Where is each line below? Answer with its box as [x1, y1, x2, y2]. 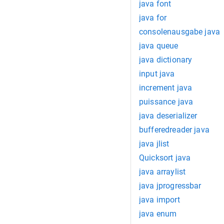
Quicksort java [139, 153, 191, 162]
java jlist [139, 139, 169, 148]
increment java [139, 83, 192, 92]
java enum [139, 209, 177, 218]
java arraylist [139, 167, 186, 176]
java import [139, 195, 180, 204]
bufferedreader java [139, 125, 209, 134]
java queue [139, 41, 178, 50]
